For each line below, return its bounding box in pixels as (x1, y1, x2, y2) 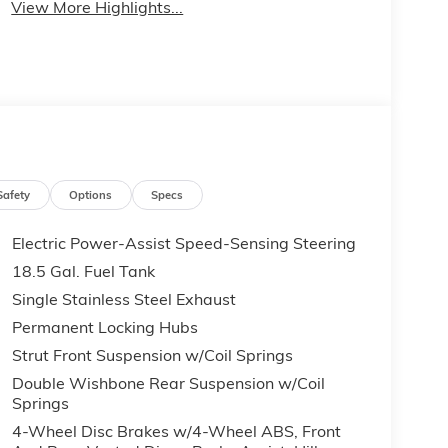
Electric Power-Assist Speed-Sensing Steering (11, 233, 356, 254)
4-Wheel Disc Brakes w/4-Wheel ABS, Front (11, 421, 343, 442)
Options (69, 187, 113, 202)
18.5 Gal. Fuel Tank (11, 261, 155, 282)
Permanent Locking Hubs (11, 317, 198, 338)
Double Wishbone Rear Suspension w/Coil (11, 373, 325, 394)
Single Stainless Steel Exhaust (11, 289, 236, 310)
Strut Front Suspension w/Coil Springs (11, 345, 293, 366)
